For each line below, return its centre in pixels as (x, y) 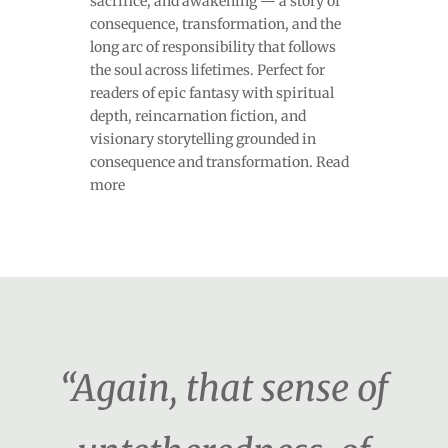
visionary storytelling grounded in (202, 138)
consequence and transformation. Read (219, 161)
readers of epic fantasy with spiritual (211, 92)
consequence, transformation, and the (215, 23)
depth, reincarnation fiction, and (197, 115)
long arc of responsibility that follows (212, 46)
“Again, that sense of (223, 388)
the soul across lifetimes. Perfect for (207, 69)
